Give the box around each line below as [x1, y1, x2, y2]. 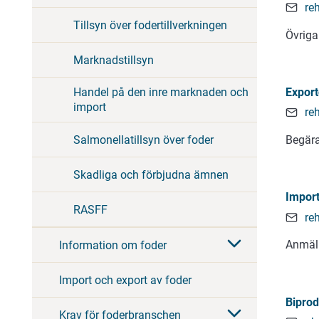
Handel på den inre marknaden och [73, 85, 249, 100]
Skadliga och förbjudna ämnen [73, 167, 229, 182]
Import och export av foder [59, 273, 192, 287]
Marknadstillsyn [73, 53, 154, 67]
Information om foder [59, 238, 167, 252]
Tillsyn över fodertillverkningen [73, 18, 227, 32]
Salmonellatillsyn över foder [73, 132, 214, 147]
